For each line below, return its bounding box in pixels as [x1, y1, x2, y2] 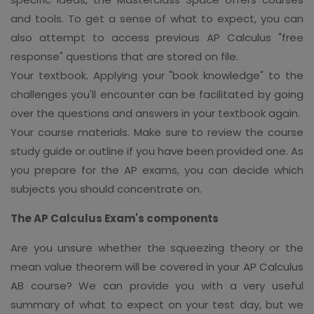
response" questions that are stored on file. [11, 48, 238, 64]
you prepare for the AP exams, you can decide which [11, 162, 303, 177]
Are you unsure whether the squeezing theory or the [11, 240, 303, 255]
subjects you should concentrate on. [11, 181, 202, 196]
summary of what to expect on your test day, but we [11, 296, 303, 312]
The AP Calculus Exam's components [11, 210, 219, 226]
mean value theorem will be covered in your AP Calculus [11, 259, 303, 274]
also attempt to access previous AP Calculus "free [11, 29, 303, 45]
